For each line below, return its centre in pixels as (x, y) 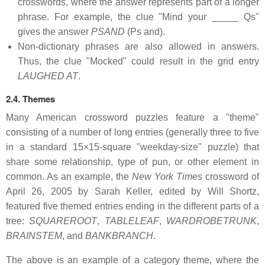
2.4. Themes (30, 99)
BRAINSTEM (34, 236)
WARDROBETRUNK (212, 221)
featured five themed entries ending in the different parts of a (132, 206)
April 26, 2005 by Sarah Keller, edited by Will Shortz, (132, 192)
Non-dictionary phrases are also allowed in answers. (138, 47)
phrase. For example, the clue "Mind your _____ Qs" (138, 17)
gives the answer (54, 32)
